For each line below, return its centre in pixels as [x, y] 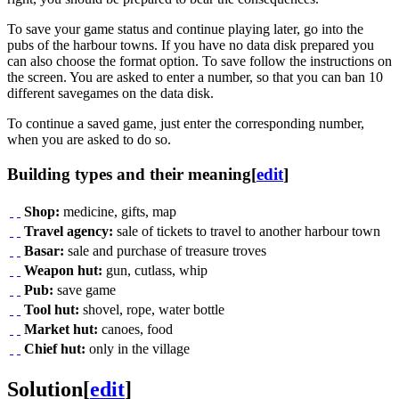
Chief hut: [55, 348]
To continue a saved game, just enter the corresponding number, [186, 124]
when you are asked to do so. [89, 140]
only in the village [138, 348]
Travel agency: [69, 231]
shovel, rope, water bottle [152, 309]
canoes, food [135, 329]
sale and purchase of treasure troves [165, 250]
